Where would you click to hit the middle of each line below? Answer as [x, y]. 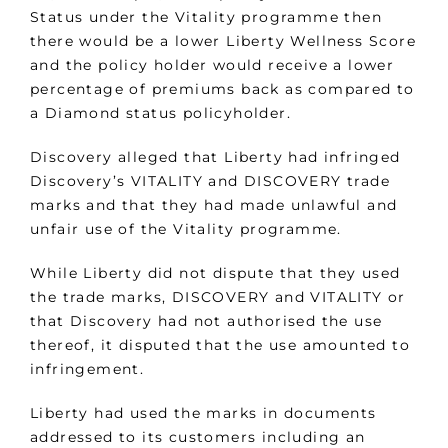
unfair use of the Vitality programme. [189, 229]
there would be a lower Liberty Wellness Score [223, 41]
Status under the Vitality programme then [206, 17]
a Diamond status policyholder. [160, 113]
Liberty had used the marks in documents [203, 413]
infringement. [93, 369]
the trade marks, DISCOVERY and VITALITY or [218, 297]
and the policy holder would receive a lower [212, 65]
